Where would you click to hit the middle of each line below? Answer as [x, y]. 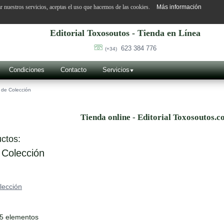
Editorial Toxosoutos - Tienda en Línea [125, 33]
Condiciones [27, 70]
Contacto [73, 70]
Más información [179, 7]
